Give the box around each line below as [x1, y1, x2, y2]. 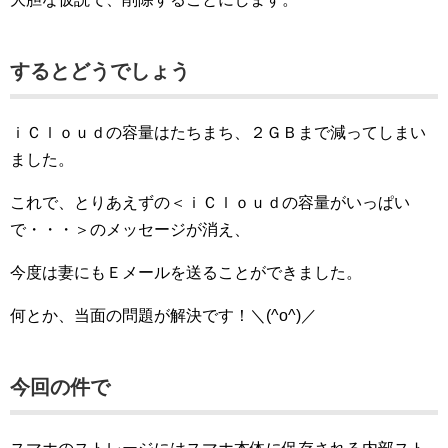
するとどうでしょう [10, 60, 190, 83]
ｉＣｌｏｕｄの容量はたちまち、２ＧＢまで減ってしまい [10, 124, 426, 142]
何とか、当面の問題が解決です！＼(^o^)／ [10, 307, 317, 325]
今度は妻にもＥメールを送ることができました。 [10, 264, 362, 282]
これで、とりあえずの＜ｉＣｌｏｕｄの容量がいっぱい [10, 194, 410, 212]
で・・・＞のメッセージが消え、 [10, 221, 250, 239]
